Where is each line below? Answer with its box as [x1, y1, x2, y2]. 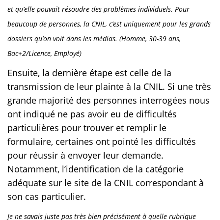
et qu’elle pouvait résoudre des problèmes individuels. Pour [7, 4, 190, 14]
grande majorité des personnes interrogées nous [7, 94, 210, 107]
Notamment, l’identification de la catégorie [7, 163, 184, 175]
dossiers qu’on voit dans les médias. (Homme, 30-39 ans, [7, 34, 181, 44]
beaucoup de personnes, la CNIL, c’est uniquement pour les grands [7, 19, 211, 29]
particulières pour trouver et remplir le [7, 122, 166, 134]
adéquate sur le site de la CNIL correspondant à [7, 177, 204, 189]
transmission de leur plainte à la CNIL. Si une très [7, 81, 211, 93]
